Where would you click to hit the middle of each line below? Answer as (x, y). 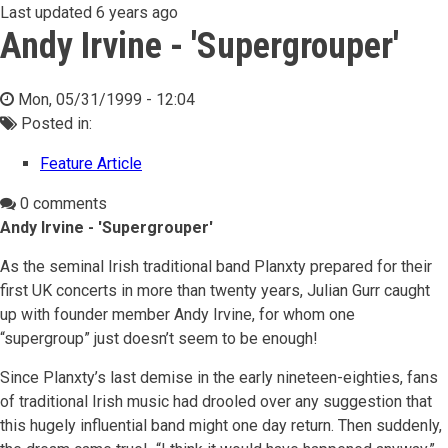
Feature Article (91, 163)
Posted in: (54, 123)
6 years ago (137, 12)
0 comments (61, 203)
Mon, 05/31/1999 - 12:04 (106, 99)
